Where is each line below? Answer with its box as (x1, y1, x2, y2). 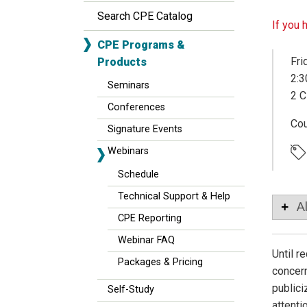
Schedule (118, 169, 159, 180)
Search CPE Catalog (97, 10, 193, 23)
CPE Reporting (118, 212, 182, 224)
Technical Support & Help (118, 191, 230, 202)
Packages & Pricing (118, 256, 203, 268)
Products (97, 56, 147, 69)
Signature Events (108, 123, 182, 135)
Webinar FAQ (118, 234, 175, 246)
